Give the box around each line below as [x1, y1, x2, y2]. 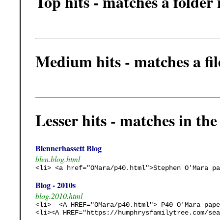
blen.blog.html [35, 153, 80, 164]
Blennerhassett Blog [35, 142, 102, 154]
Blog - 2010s [35, 179, 76, 191]
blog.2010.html [35, 190, 82, 201]
